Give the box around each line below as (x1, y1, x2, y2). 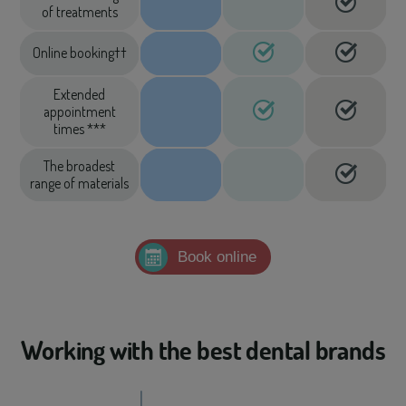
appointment (43, 102, 116, 121)
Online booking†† (32, 43, 127, 62)
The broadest (43, 157, 115, 175)
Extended (53, 85, 105, 103)
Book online (178, 248, 256, 266)
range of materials (30, 174, 129, 192)
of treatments (41, 3, 118, 21)
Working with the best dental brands (20, 334, 386, 366)
